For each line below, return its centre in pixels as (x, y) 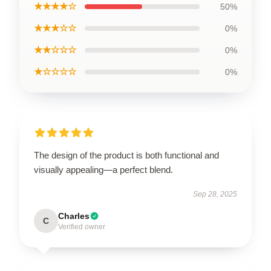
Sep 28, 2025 (215, 194)
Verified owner (82, 227)
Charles (74, 216)
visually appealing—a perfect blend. (103, 170)
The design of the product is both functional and (126, 155)
